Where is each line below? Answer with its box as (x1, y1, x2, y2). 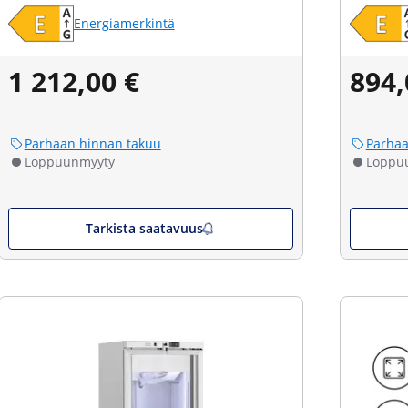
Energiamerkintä (73, 15, 175, 32)
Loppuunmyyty (24, 153, 115, 170)
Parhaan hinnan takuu (24, 135, 161, 152)
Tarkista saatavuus (86, 219, 204, 237)
